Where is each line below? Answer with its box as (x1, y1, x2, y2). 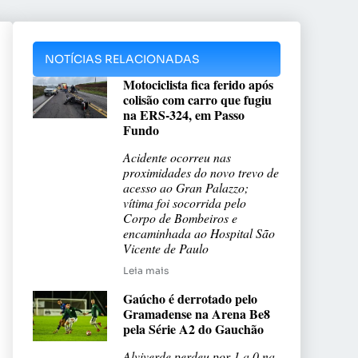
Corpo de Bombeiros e (123, 209, 237, 227)
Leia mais (123, 265, 169, 277)
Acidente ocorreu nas (123, 149, 231, 166)
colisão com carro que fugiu (123, 90, 272, 109)
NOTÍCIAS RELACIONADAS (45, 52, 200, 67)
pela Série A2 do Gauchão (123, 320, 264, 339)
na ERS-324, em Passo (123, 105, 245, 125)
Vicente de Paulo (123, 240, 209, 257)
